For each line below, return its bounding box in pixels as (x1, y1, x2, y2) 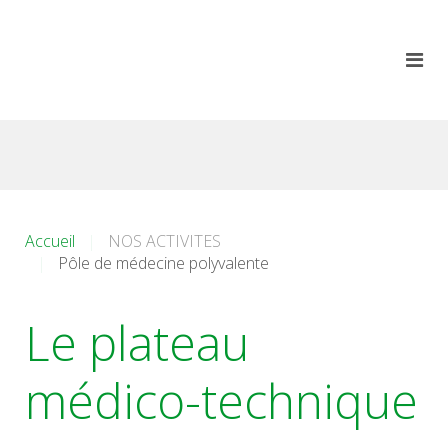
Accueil (25, 230, 75, 252)
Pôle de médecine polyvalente (58, 252, 269, 274)
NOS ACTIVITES (108, 230, 221, 252)
